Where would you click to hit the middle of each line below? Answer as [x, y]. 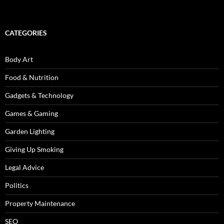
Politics [17, 185]
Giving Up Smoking [34, 149]
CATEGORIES [26, 33]
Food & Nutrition [32, 77]
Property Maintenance [40, 203]
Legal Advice [24, 167]
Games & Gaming [31, 113]
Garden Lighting [30, 131]
